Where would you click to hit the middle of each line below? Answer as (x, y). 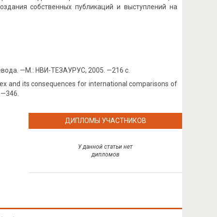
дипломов (105, 155)
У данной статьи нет (106, 147)
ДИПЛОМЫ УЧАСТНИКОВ (105, 121)
